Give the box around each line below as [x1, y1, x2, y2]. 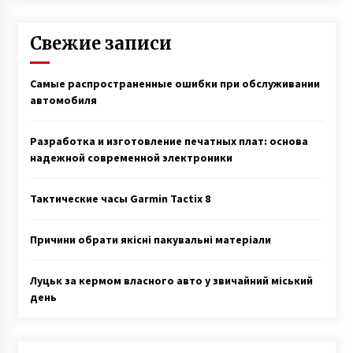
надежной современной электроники [29, 150, 232, 165]
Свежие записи [29, 32, 172, 54]
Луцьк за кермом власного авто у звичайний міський [29, 273, 313, 288]
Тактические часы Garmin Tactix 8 [29, 191, 210, 206]
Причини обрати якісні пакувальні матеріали [29, 232, 271, 247]
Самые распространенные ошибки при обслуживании [29, 76, 320, 91]
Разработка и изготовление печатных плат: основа [29, 134, 308, 148]
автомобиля [29, 93, 97, 107]
